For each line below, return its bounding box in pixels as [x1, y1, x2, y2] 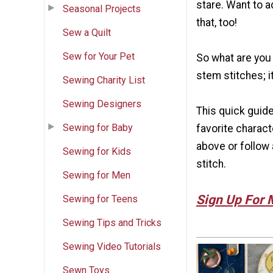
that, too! [196, 16, 237, 29]
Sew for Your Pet [63, 50, 135, 62]
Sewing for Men [63, 169, 130, 181]
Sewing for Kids [63, 145, 131, 157]
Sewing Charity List [63, 74, 145, 86]
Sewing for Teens [63, 193, 138, 205]
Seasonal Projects [63, 2, 141, 15]
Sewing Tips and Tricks [63, 216, 161, 229]
